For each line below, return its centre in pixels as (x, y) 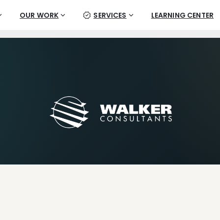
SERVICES (110, 15)
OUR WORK (39, 15)
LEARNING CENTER (182, 15)
